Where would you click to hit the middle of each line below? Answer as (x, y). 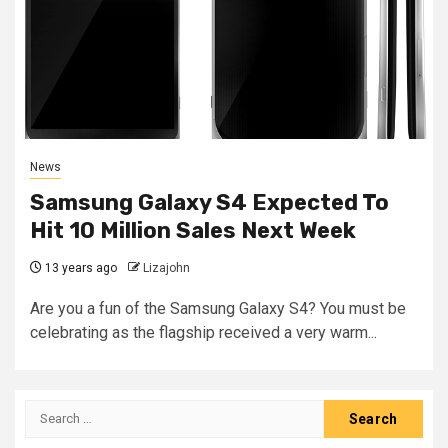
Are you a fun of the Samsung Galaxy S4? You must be (218, 308)
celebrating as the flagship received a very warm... (203, 332)
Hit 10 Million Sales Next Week (193, 230)
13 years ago (79, 267)
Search (51, 410)
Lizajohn (166, 267)
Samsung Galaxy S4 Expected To (209, 202)
